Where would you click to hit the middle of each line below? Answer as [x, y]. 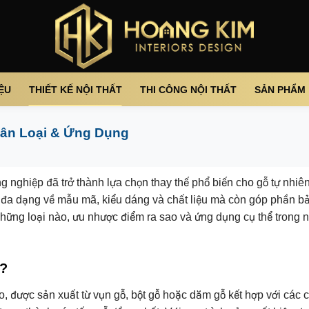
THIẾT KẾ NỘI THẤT [75, 89]
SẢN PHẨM [280, 89]
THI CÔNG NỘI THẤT [188, 89]
